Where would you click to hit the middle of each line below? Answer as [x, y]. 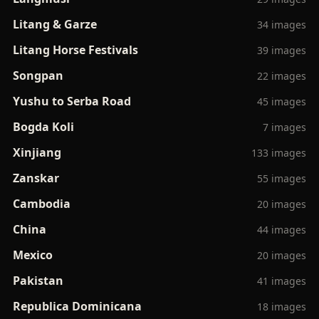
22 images [282, 75]
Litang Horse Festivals [75, 49]
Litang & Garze [54, 24]
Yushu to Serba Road [72, 101]
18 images [282, 306]
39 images [282, 50]
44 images [282, 229]
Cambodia [41, 203]
